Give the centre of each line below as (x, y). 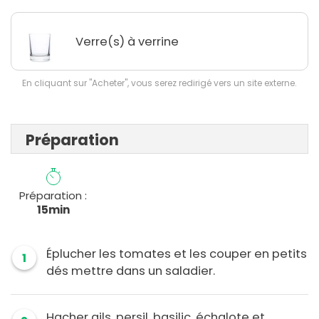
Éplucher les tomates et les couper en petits (177, 254)
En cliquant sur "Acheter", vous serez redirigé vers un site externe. (159, 83)
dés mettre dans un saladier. (131, 271)
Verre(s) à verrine (127, 41)
